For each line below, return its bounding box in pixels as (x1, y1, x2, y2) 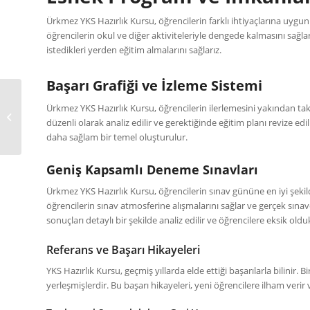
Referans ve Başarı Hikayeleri (46, 241, 200, 257)
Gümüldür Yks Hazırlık (24, 102, 115, 116)
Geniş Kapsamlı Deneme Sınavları (46, 161, 258, 178)
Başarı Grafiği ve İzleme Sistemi (46, 75, 262, 95)
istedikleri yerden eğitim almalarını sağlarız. (46, 43, 221, 56)
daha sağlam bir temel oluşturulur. (46, 130, 188, 143)
